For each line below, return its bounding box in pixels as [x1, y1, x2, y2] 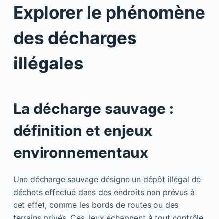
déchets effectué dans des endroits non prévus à [13, 187, 195, 197]
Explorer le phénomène [13, 2, 205, 23]
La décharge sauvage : [13, 100, 174, 118]
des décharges [13, 27, 137, 48]
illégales [13, 53, 84, 74]
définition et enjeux [13, 122, 152, 140]
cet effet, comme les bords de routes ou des [13, 200, 178, 210]
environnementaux [13, 144, 148, 162]
